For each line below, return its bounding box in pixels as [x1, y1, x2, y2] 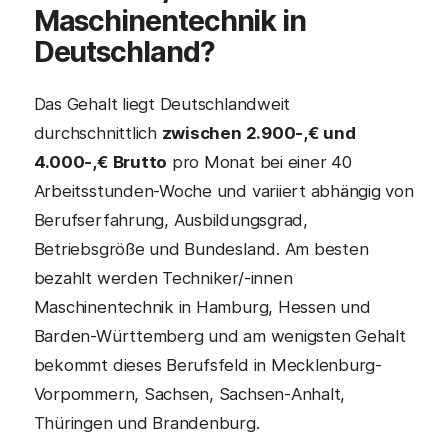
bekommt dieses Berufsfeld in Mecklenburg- [33, 354, 382, 375]
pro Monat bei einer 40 [167, 151, 352, 172]
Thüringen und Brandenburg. [33, 412, 260, 433]
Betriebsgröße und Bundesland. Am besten [33, 238, 369, 259]
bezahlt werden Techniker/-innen [33, 267, 293, 288]
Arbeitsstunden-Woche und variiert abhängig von [33, 180, 414, 201]
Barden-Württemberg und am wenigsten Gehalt [33, 325, 406, 346]
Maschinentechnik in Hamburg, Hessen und [33, 296, 371, 317]
